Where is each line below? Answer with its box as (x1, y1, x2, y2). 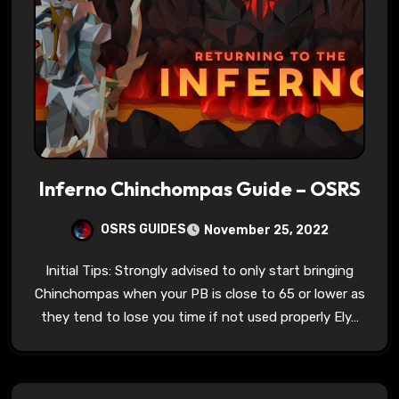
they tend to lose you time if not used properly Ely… (40, 308, 359, 325)
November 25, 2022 (204, 222, 329, 238)
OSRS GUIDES (101, 221, 186, 237)
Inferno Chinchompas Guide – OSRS (38, 175, 361, 201)
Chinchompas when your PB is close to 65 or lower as (34, 285, 365, 302)
